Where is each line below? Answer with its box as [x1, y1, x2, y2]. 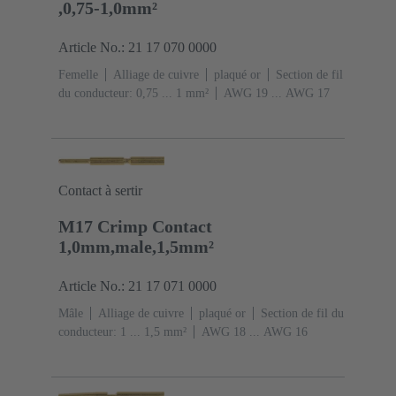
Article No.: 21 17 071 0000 [58, 278, 217, 294]
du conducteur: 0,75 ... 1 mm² [58, 87, 209, 101]
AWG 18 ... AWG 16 [202, 325, 308, 339]
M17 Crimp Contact [58, 217, 212, 237]
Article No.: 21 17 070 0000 [58, 40, 217, 56]
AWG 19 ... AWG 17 [224, 87, 330, 101]
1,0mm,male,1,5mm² [58, 237, 214, 257]
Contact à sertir [58, 183, 142, 199]
